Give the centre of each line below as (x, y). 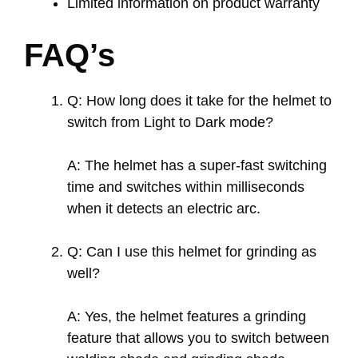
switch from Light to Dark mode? (170, 122)
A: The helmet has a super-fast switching (197, 165)
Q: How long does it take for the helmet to (199, 100)
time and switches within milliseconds (186, 187)
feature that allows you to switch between (198, 338)
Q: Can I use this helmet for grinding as (192, 251)
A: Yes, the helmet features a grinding (187, 316)
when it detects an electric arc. (164, 208)
